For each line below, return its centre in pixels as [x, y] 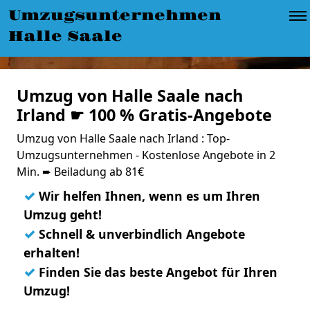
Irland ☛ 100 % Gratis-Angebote [144, 115]
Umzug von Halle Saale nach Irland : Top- [123, 138]
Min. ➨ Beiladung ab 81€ [80, 172]
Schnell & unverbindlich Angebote [140, 234]
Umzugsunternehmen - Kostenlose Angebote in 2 [146, 155]
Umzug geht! [63, 215]
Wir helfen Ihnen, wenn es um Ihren [148, 196]
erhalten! [52, 253]
